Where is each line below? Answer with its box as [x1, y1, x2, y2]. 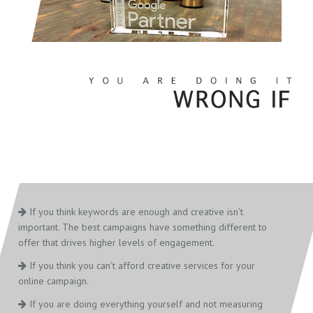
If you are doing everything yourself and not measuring [27, 298, 263, 311]
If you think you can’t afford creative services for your [27, 259, 256, 272]
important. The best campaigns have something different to [18, 221, 268, 234]
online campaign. [18, 275, 89, 288]
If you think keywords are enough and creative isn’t [27, 205, 244, 219]
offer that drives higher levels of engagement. [18, 236, 215, 249]
